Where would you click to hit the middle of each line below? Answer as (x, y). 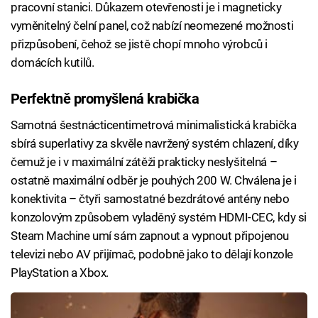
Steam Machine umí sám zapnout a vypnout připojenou (150, 236)
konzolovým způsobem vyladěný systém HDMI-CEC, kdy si (159, 218)
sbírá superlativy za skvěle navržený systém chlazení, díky (155, 144)
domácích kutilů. (53, 63)
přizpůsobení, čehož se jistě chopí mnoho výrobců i (139, 44)
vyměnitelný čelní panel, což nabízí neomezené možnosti (152, 26)
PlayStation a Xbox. (60, 273)
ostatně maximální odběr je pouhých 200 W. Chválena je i (154, 181)
